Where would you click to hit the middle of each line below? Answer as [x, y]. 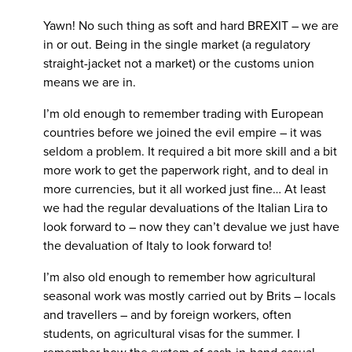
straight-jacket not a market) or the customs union [179, 63]
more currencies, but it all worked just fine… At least [185, 189]
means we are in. [90, 82]
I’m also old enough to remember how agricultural [180, 277]
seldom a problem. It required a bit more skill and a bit [190, 151]
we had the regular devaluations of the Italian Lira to [185, 208]
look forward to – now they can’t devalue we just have [191, 227]
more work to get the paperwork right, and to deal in [186, 170]
